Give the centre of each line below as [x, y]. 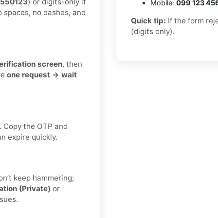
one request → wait [42, 75]
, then [72, 64]
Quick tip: [148, 21]
